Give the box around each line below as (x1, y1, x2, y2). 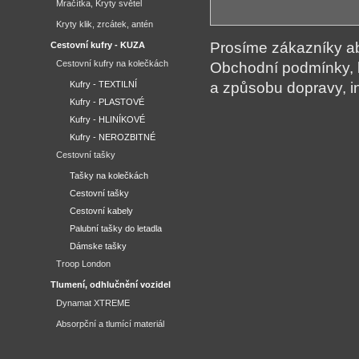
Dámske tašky (70, 241, 127, 251)
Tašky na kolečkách (70, 171, 148, 180)
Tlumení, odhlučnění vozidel (50, 280, 171, 289)
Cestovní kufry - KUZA (50, 40, 145, 50)
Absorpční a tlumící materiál (56, 319, 164, 329)
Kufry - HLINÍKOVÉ (70, 115, 145, 124)
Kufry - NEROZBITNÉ (70, 132, 155, 142)
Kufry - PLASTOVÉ (70, 97, 144, 107)
